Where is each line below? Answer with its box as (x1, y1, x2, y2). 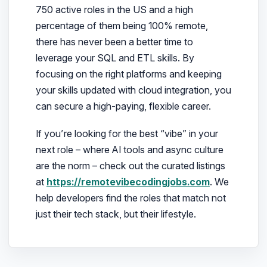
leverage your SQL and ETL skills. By (35, 52, 194, 64)
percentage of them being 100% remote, (35, 20, 208, 32)
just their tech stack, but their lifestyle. (35, 208, 196, 221)
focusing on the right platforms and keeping (35, 68, 222, 80)
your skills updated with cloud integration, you (35, 84, 231, 97)
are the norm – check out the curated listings (35, 160, 225, 172)
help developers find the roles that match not (35, 192, 226, 204)
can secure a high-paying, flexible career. (35, 100, 211, 113)
